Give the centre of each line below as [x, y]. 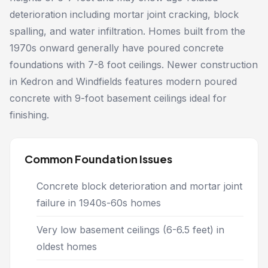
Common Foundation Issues [98, 159]
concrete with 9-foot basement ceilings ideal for [118, 98]
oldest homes [67, 246]
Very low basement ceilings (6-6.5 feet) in [130, 230]
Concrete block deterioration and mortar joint [139, 186]
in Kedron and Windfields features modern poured [123, 81]
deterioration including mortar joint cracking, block [124, 14]
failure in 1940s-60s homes [99, 203]
